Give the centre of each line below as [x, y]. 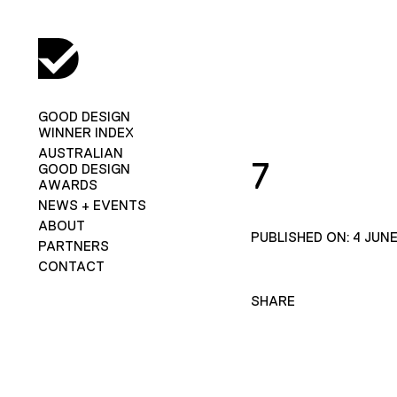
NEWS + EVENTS [92, 205]
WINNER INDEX [86, 132]
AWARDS [67, 184]
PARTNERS [73, 245]
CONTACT [71, 266]
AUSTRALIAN [80, 152]
